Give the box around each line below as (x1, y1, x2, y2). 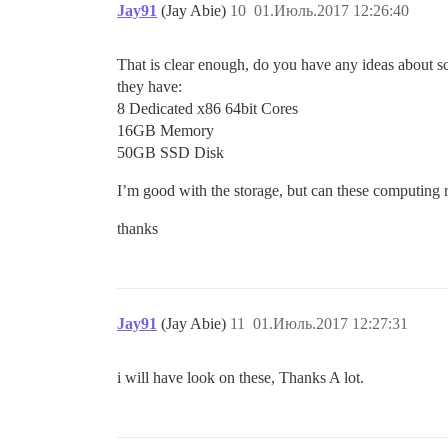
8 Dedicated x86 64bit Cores (117, 99, 298, 117)
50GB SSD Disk (117, 143, 224, 161)
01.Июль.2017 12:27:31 (253, 314, 408, 332)
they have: (117, 77, 182, 95)
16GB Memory (117, 121, 214, 139)
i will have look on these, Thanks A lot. (117, 368, 364, 386)
